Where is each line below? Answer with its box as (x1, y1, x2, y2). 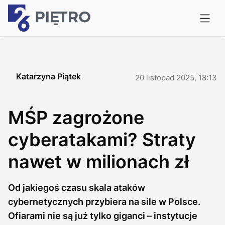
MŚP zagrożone (8, 106, 144, 129)
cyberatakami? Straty (8, 129, 196, 151)
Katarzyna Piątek (16, 71, 81, 81)
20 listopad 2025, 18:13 (135, 73, 217, 82)
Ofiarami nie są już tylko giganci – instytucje (8, 210, 197, 221)
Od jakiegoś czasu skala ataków (8, 182, 145, 193)
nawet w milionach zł (8, 151, 189, 173)
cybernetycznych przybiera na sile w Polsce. (8, 196, 200, 207)
